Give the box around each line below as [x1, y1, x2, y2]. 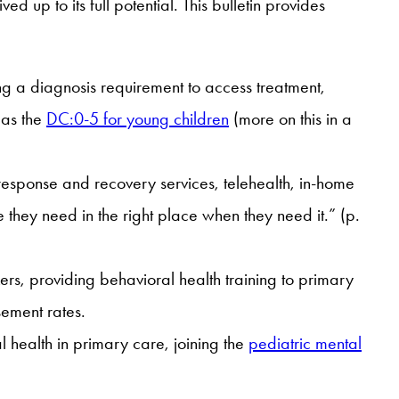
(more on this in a [229, 108, 352, 130]
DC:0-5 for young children [46, 108, 229, 130]
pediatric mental [248, 332, 362, 354]
